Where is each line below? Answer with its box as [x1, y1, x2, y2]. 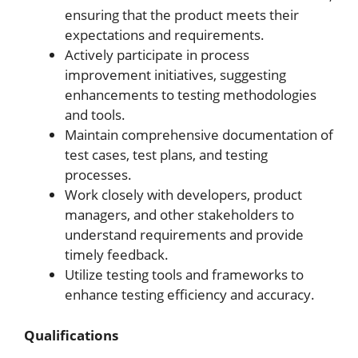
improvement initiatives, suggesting [65, 66, 286, 84]
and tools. [65, 105, 125, 124]
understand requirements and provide [65, 225, 304, 244]
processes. [65, 165, 132, 184]
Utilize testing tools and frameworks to [65, 265, 304, 284]
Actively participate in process [65, 46, 249, 64]
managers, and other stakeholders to [65, 205, 294, 224]
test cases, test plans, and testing [65, 145, 268, 164]
